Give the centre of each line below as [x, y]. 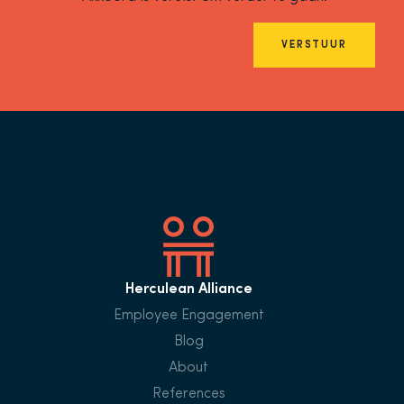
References [188, 394]
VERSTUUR [314, 45]
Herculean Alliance [188, 289]
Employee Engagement [188, 315]
